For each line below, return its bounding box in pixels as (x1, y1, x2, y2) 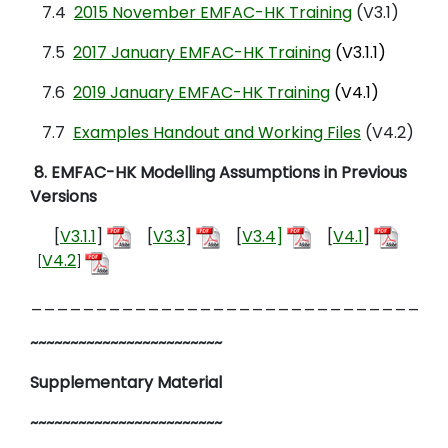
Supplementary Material (30, 370, 222, 394)
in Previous (324, 161, 407, 185)
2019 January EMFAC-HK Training (73, 81, 330, 105)
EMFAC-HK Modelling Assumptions (51, 161, 320, 185)
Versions (30, 185, 97, 209)
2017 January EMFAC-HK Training (73, 41, 331, 65)
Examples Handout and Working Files (73, 121, 361, 145)
